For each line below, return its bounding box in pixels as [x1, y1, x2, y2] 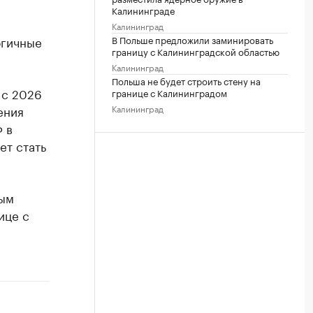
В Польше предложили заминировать [112, 31, 273, 46]
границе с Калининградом [112, 85, 227, 99]
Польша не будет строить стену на [112, 73, 261, 87]
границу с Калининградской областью [112, 43, 279, 58]
